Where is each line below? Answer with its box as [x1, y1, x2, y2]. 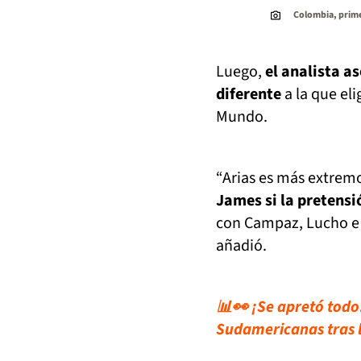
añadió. [216, 234, 267, 257]
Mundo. [216, 105, 268, 128]
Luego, [216, 60, 265, 83]
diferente [216, 82, 281, 106]
